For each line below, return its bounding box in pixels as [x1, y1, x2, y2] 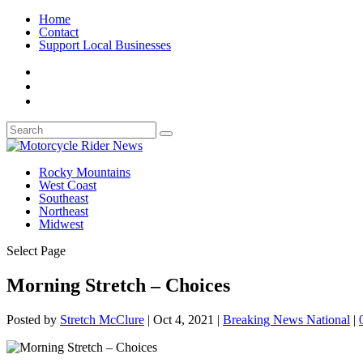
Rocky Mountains [39, 165, 130, 179]
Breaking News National [223, 312, 350, 327]
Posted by [6, 312, 60, 327]
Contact [39, 25, 79, 39]
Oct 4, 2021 [153, 312, 214, 327]
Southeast [39, 191, 88, 205]
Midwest [39, 217, 83, 231]
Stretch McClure [60, 312, 144, 327]
